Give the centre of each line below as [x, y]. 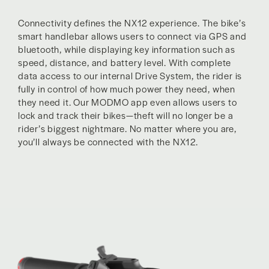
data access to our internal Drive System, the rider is [130, 76]
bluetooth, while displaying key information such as [127, 49]
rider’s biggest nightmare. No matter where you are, [127, 128]
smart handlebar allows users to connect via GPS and [132, 36]
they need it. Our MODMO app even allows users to [128, 102]
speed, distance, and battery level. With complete [125, 62]
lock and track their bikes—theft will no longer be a [126, 115]
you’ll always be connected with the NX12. [108, 142]
